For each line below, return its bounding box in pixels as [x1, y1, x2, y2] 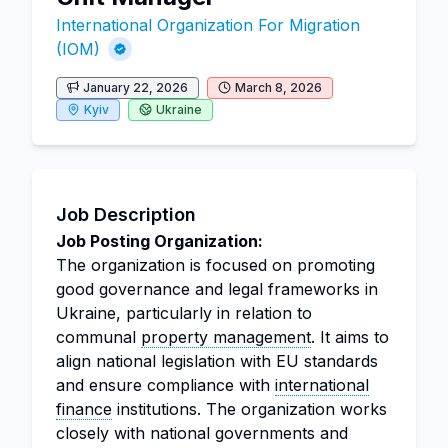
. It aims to [311, 327, 389, 347]
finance [56, 399, 112, 419]
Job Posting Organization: [56, 231, 263, 251]
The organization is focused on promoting [56, 255, 375, 275]
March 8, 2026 [235, 80, 322, 95]
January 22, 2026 [83, 80, 188, 95]
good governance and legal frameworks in [56, 279, 378, 299]
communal [56, 327, 141, 347]
